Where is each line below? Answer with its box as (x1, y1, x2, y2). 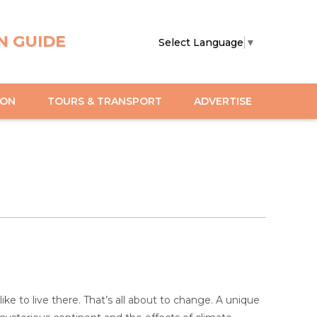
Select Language (158, 35, 243, 49)
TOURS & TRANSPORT (47, 94, 162, 108)
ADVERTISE (194, 94, 252, 108)
